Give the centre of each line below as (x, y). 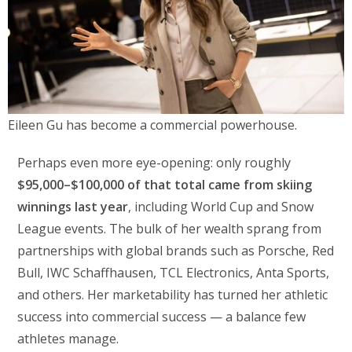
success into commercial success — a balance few (162, 316)
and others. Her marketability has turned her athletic (173, 294)
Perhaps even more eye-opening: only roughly (154, 162)
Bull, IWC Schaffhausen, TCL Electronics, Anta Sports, (174, 272)
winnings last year (73, 206)
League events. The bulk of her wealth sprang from (170, 228)
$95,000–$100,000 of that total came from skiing (165, 184)
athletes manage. (68, 338)
